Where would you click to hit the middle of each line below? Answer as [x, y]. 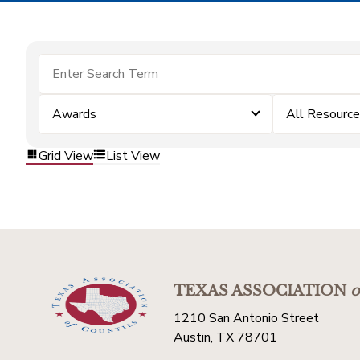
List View [133, 155]
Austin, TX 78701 [225, 337]
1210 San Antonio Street [246, 318]
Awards [74, 114]
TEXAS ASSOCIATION [260, 291]
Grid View [66, 155]
